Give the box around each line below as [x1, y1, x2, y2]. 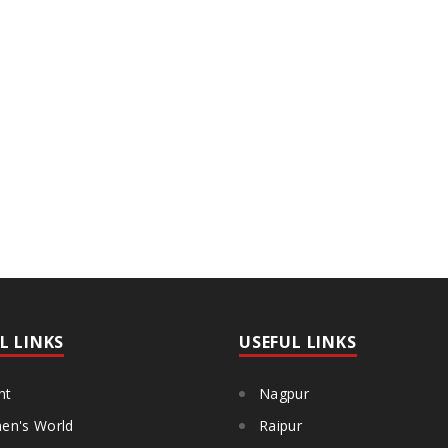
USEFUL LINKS [239, 331, 357, 353]
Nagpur [259, 384, 309, 403]
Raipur [259, 416, 302, 435]
